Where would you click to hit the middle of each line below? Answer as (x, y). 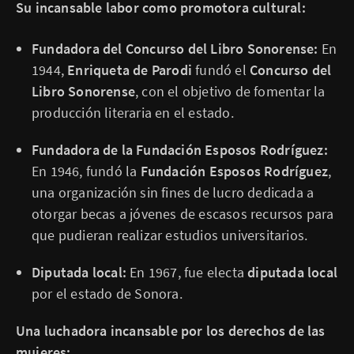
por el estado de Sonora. (107, 294)
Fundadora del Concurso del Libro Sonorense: (175, 49)
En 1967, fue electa (187, 272)
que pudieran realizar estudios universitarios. (170, 235)
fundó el (221, 70)
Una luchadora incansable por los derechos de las (171, 331)
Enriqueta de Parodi (130, 70)
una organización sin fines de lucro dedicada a (173, 192)
